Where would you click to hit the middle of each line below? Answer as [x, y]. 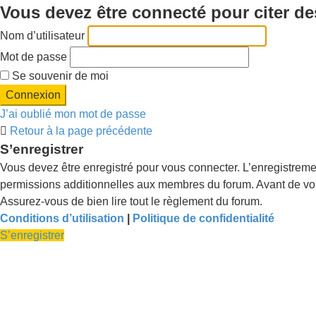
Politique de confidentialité [203, 218]
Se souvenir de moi [59, 76]
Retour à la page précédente [81, 131]
